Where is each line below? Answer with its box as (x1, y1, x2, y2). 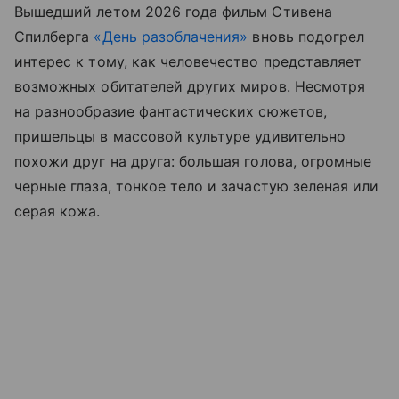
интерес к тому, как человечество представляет (14, 53, 362, 71)
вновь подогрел (248, 28, 365, 46)
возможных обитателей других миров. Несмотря (14, 77, 366, 96)
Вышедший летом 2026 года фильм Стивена (14, 3, 332, 21)
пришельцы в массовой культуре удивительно (14, 127, 346, 146)
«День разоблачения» (94, 28, 248, 46)
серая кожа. (14, 202, 101, 221)
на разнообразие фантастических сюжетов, (14, 102, 327, 121)
